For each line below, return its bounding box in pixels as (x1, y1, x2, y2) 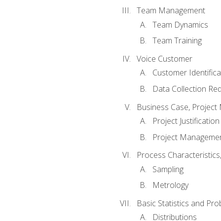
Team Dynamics (152, 19, 208, 30)
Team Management (136, 5, 205, 16)
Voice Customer (136, 53, 192, 65)
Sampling (152, 163, 184, 175)
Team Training (152, 35, 202, 46)
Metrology (152, 180, 188, 191)
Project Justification (152, 115, 220, 126)
